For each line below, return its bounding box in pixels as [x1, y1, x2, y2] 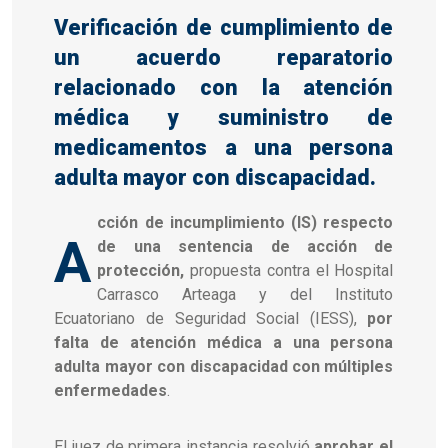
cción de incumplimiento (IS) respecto [97, 212, 394, 232]
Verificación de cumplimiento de [54, 14, 394, 40]
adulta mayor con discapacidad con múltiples [54, 356, 394, 376]
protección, [97, 260, 185, 280]
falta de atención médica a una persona [54, 332, 394, 352]
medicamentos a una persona [54, 134, 394, 160]
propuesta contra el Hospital [184, 260, 394, 280]
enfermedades [54, 380, 168, 400]
